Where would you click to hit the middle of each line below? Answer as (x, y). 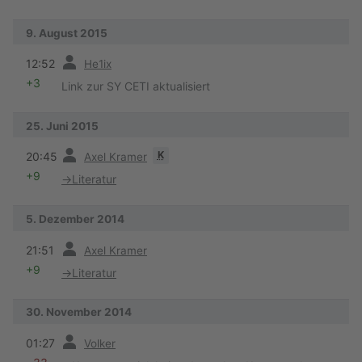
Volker (100, 343)
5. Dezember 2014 (75, 219)
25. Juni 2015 (62, 126)
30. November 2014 (79, 312)
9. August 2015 (67, 33)
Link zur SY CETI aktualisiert (136, 86)
